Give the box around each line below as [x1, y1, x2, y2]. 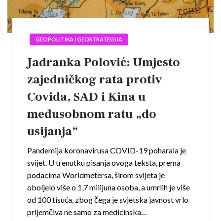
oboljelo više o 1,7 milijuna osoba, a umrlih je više [27, 183, 190, 192]
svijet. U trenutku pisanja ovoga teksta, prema [27, 158, 181, 168]
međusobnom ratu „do [27, 106, 156, 122]
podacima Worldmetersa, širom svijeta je [27, 170, 165, 180]
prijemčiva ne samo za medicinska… [27, 207, 147, 217]
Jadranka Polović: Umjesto [27, 54, 180, 71]
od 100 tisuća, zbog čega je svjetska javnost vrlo [27, 195, 188, 205]
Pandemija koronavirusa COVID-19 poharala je [27, 146, 186, 155]
